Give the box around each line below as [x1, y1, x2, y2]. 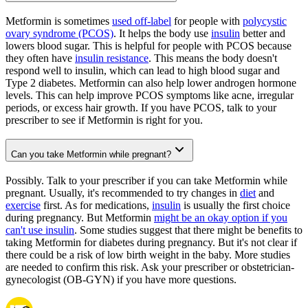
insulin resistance [75, 52, 148, 64]
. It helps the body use [113, 27, 211, 39]
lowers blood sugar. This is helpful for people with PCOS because [5, 39, 291, 52]
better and [240, 27, 285, 39]
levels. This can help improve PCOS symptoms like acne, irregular [5, 89, 294, 101]
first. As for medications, [41, 199, 152, 212]
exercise [5, 199, 41, 212]
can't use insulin [5, 224, 74, 236]
